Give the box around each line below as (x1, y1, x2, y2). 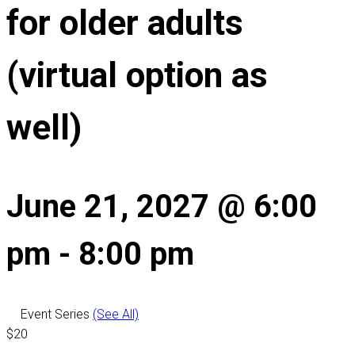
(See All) (93, 307, 139, 322)
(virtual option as (6, 55, 268, 97)
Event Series (21, 307, 93, 322)
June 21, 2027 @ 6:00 (6, 187, 317, 225)
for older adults (6, 2, 243, 44)
